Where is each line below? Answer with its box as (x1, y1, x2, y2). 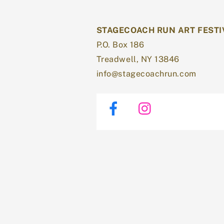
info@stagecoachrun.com (96, 69, 196, 79)
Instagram (160, 96, 201, 106)
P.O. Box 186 (96, 40, 144, 50)
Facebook (128, 96, 168, 106)
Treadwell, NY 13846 (96, 54, 180, 64)
